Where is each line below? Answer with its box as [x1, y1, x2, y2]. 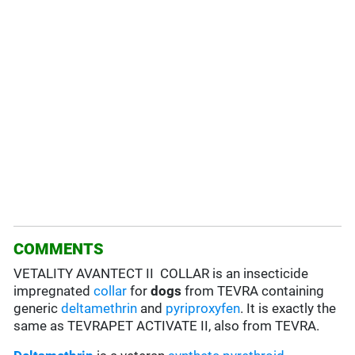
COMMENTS [13, 239, 105, 259]
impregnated [13, 283, 94, 300]
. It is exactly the [240, 300, 337, 317]
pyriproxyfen [166, 300, 241, 317]
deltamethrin [61, 300, 138, 317]
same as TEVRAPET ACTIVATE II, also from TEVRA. [13, 318, 320, 334]
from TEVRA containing [181, 283, 325, 300]
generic [13, 300, 62, 317]
